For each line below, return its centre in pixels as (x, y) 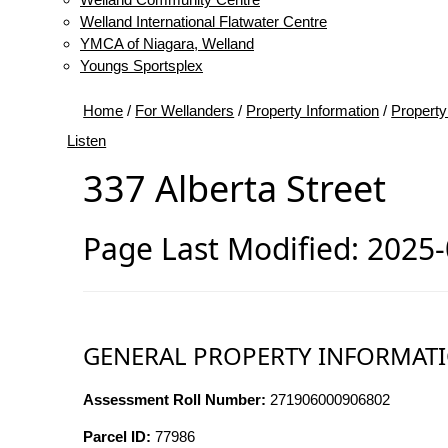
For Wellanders (185, 110)
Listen (87, 140)
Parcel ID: (117, 436)
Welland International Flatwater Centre (203, 21)
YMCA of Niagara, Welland (167, 43)
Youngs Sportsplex (141, 65)
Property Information (313, 110)
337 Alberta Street (235, 188)
